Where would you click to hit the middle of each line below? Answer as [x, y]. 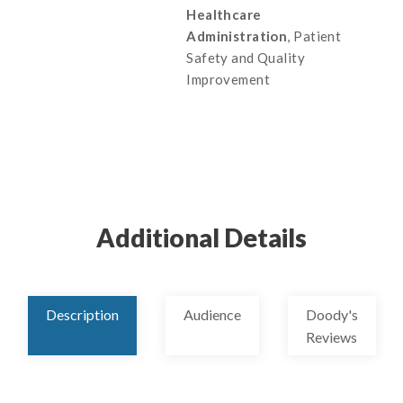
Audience [212, 314]
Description [82, 314]
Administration [237, 36]
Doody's [331, 314]
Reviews [331, 337]
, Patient [314, 36]
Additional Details [201, 237]
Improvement [228, 79]
